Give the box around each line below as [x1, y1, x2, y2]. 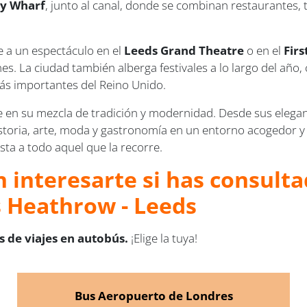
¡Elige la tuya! [131, 230, 198, 247]
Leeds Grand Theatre [124, 42, 245, 59]
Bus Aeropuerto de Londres [74, 288, 233, 304]
